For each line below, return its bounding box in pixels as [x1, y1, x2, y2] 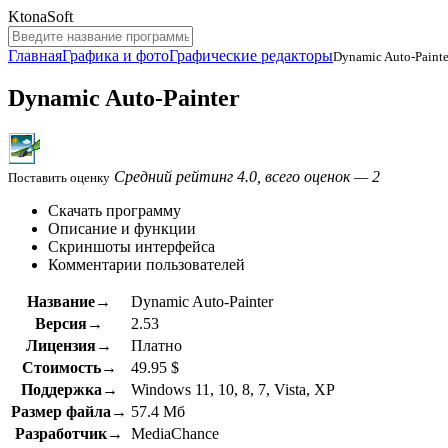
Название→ [27, 292, 111, 310]
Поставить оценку [8, 169, 110, 185]
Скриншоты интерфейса [48, 237, 215, 255]
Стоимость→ [21, 358, 117, 376]
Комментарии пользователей [48, 255, 245, 273]
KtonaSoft [8, 8, 73, 25]
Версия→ [35, 314, 103, 332]
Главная [8, 47, 62, 64]
